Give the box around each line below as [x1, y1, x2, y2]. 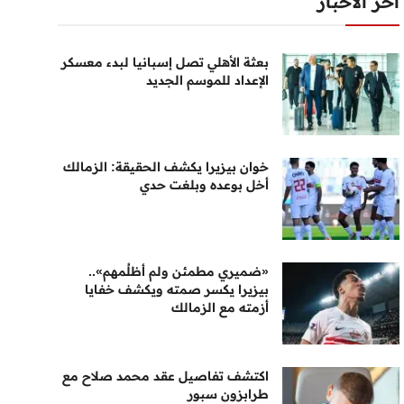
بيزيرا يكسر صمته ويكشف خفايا [85, 281, 270, 298]
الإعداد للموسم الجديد [146, 72, 270, 88]
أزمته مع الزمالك [171, 299, 270, 316]
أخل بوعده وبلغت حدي [140, 177, 270, 193]
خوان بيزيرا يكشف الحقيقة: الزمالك [63, 159, 270, 175]
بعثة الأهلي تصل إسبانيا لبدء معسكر [61, 54, 270, 70]
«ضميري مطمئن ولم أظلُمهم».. [88, 263, 270, 280]
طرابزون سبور [188, 386, 270, 402]
